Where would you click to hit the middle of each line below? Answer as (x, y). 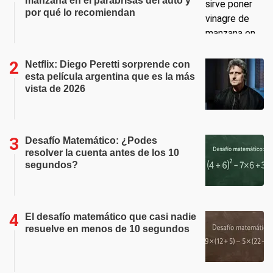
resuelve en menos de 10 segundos (107, 229)
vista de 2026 (55, 89)
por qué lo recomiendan (80, 13)
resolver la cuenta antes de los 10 (102, 153)
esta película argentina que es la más (110, 77)
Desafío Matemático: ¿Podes (91, 141)
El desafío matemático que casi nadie (111, 217)
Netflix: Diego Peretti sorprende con (108, 65)
